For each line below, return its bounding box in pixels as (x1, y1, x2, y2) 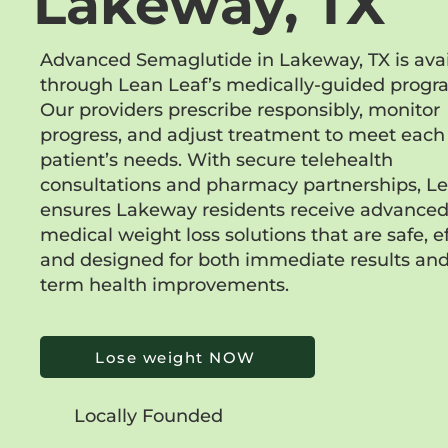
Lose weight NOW (95, 347, 256, 367)
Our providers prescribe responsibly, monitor (40, 99, 440, 121)
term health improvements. (40, 274, 289, 296)
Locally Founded (74, 405, 223, 427)
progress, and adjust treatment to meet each (40, 124, 445, 146)
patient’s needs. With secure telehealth (40, 149, 393, 171)
